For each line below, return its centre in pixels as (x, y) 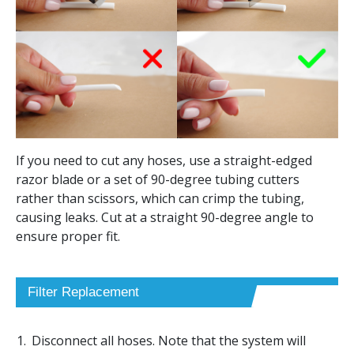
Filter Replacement (83, 292)
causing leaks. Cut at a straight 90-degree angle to (165, 217)
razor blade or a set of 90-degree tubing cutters (158, 179)
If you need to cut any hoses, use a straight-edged (164, 160)
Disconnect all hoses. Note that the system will (169, 340)
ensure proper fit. (68, 236)
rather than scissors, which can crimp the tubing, (160, 198)
